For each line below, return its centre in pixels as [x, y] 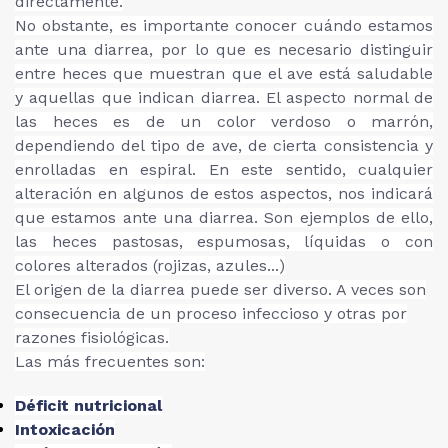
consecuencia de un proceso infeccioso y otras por [211, 313]
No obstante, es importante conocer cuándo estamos [224, 25]
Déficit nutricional [88, 405]
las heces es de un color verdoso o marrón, [224, 121]
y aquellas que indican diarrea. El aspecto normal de [224, 97]
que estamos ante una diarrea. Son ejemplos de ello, [224, 217]
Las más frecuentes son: [110, 361]
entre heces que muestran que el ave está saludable [224, 73]
